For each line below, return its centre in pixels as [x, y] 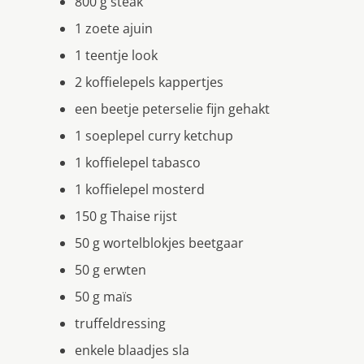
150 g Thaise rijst [126, 216]
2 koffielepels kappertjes [149, 82]
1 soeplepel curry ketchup [154, 135]
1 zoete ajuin [114, 28]
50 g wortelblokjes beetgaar [159, 243]
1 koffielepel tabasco [138, 162]
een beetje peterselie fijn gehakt [172, 108]
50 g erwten [110, 269]
